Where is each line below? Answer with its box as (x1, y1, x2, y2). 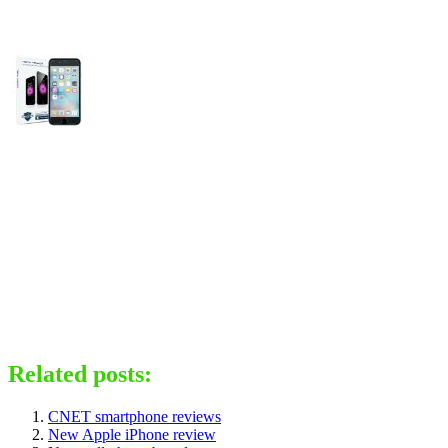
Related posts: (8, 361, 152, 388)
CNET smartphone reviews (48, 407, 221, 425)
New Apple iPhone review (48, 425, 216, 443)
